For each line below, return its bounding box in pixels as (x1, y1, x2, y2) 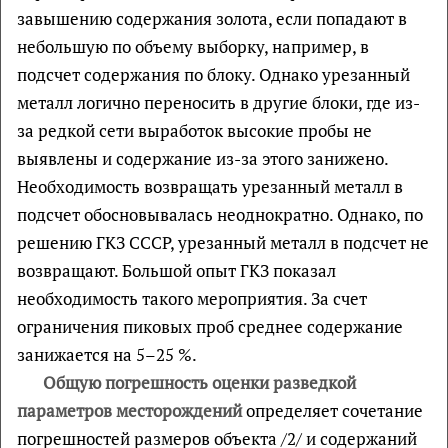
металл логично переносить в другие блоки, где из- (17, 90, 420, 114)
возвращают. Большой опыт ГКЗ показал (17, 258, 336, 282)
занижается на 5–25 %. (17, 342, 197, 366)
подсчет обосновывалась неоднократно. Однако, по (17, 202, 423, 226)
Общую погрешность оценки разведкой (42, 370, 356, 394)
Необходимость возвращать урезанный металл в (17, 174, 403, 198)
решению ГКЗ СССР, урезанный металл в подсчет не (17, 230, 429, 254)
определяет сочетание (242, 398, 423, 422)
